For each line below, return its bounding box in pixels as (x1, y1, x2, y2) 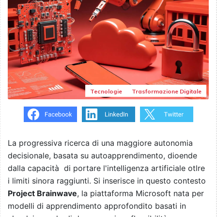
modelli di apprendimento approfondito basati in (8, 201, 186, 211)
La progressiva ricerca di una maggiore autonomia (8, 138, 193, 148)
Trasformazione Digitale (132, 88, 201, 95)
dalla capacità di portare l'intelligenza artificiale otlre (8, 163, 205, 173)
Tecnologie (90, 88, 122, 95)
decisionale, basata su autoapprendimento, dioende (8, 151, 197, 161)
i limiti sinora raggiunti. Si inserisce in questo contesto (8, 176, 206, 186)
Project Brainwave (8, 188, 77, 199)
